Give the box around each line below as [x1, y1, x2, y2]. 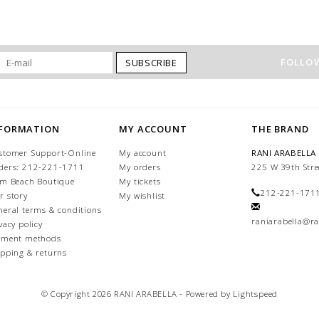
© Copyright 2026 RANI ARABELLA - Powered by [41, 288, 234, 300]
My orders [119, 162, 161, 173]
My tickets [119, 176, 161, 187]
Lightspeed [233, 288, 278, 300]
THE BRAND [251, 122, 309, 136]
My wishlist [119, 190, 166, 202]
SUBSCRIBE [125, 56, 177, 70]
